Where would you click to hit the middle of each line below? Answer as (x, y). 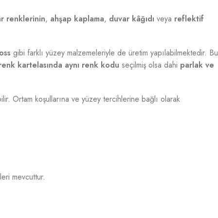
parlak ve (197, 65)
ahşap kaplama (77, 19)
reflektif (189, 19)
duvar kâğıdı (132, 19)
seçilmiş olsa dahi (150, 65)
